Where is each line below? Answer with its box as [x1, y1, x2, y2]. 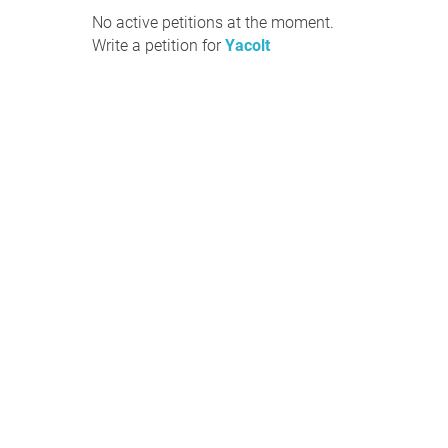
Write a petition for [92, 36, 225, 55]
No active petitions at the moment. [92, 13, 334, 32]
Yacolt [225, 36, 270, 55]
